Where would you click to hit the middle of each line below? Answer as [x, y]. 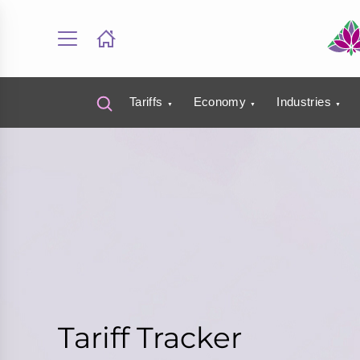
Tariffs [146, 101]
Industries [304, 101]
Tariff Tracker [150, 337]
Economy [220, 101]
